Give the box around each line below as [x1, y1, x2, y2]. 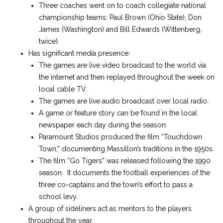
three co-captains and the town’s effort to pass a [39, 181, 193, 189]
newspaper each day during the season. [39, 121, 167, 129]
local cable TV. [39, 85, 87, 93]
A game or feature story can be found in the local [39, 109, 197, 117]
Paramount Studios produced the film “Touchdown [39, 133, 202, 141]
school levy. [39, 193, 78, 201]
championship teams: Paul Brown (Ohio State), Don [39, 13, 202, 21]
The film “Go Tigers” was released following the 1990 [39, 157, 211, 165]
